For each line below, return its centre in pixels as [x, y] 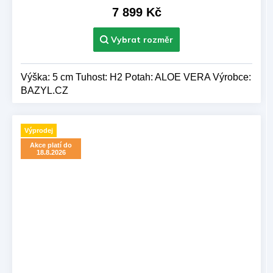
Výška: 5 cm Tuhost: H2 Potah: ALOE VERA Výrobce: [136, 77]
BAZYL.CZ [47, 90]
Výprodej [39, 130]
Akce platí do [51, 145]
